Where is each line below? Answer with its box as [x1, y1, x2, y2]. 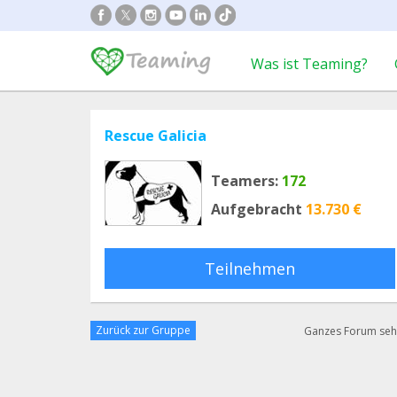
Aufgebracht [211, 199, 302, 219]
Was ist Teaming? [251, 54, 368, 74]
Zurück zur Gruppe [96, 323, 191, 338]
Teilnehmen [205, 258, 295, 279]
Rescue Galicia [105, 126, 206, 145]
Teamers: [211, 171, 278, 191]
